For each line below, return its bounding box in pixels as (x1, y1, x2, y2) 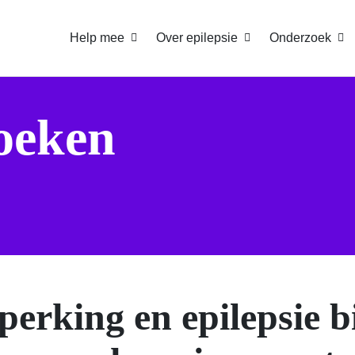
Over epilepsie (156, 31, 238, 44)
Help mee (70, 31, 124, 44)
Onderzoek (269, 31, 331, 44)
